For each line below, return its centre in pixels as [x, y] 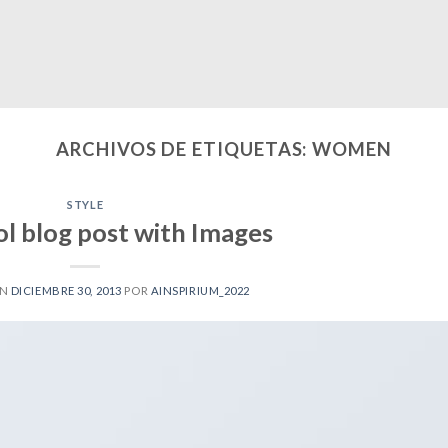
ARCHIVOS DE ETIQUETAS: [184, 149]
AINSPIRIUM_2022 [200, 290]
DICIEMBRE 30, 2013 [66, 290]
